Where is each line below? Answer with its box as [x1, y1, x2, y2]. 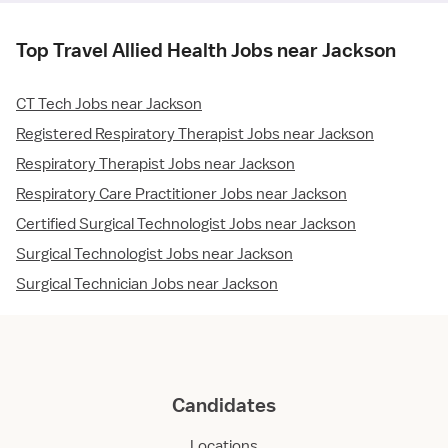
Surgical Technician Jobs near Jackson [16, 274, 278, 295]
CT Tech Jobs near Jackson [16, 94, 202, 115]
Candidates [172, 393, 276, 418]
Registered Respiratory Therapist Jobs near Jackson [16, 124, 374, 145]
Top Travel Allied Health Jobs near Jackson [16, 38, 396, 63]
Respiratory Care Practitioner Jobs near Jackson [16, 184, 347, 205]
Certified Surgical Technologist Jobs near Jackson [16, 214, 356, 235]
